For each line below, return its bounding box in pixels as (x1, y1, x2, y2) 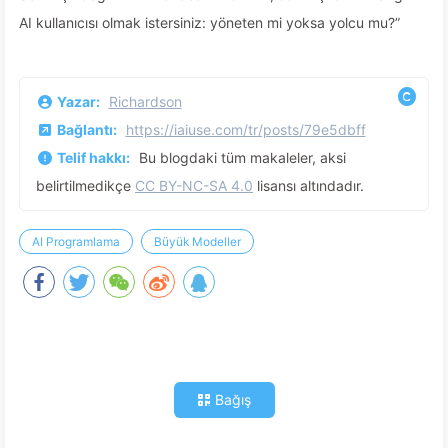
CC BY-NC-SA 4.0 (135, 177, 253, 194)
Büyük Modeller (154, 234, 241, 249)
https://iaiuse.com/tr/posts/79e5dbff (125, 121, 366, 138)
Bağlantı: (56, 121, 120, 138)
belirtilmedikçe (36, 177, 135, 194)
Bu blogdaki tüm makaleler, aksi (138, 149, 346, 166)
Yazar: (56, 93, 103, 110)
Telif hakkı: (56, 149, 133, 166)
